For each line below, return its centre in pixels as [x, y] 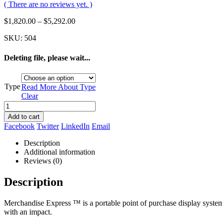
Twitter [48, 126]
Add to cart [24, 116]
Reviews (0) [43, 161]
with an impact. [28, 212]
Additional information [59, 152]
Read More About [51, 87]
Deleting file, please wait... [47, 57]
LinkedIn [75, 126]
